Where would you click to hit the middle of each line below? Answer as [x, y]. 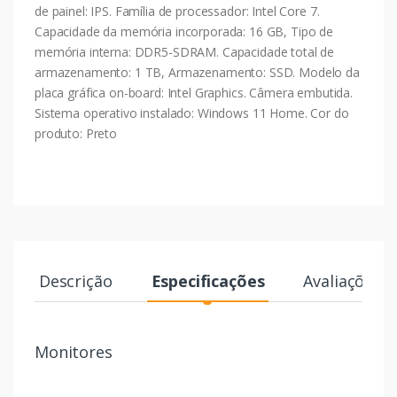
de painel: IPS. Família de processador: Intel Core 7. [177, 12]
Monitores [74, 352]
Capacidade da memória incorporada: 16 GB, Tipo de [184, 32]
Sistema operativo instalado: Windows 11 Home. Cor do [192, 113]
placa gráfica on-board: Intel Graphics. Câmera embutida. [194, 93]
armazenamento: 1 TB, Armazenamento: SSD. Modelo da [197, 73]
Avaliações [343, 281]
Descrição [75, 281]
